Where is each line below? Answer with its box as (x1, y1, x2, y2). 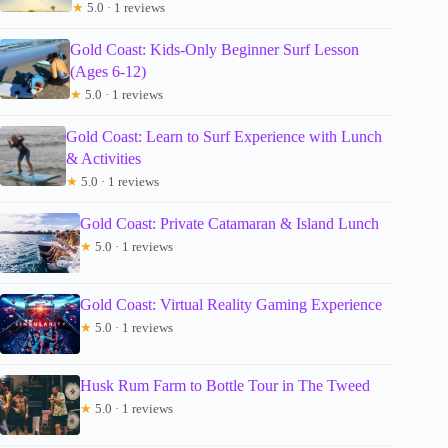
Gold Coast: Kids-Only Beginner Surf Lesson (70, 41, 360, 59)
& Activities (66, 150, 142, 168)
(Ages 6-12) (70, 63, 147, 81)
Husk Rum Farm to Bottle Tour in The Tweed (80, 377, 370, 395)
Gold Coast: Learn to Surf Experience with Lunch (66, 128, 383, 146)
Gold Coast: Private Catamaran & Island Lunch (80, 215, 379, 233)
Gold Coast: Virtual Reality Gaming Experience (80, 296, 382, 314)
